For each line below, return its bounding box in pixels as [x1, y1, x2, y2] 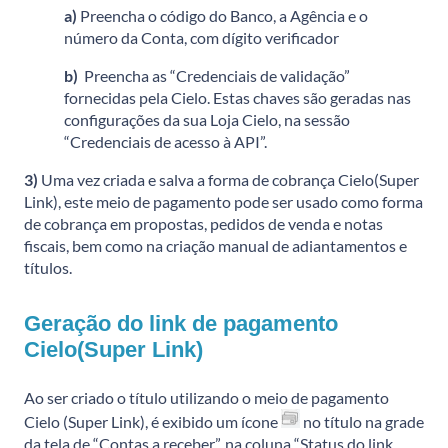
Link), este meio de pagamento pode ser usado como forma [24, 191, 423, 211]
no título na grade [300, 411, 424, 431]
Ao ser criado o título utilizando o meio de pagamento [24, 387, 389, 407]
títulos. [24, 257, 72, 277]
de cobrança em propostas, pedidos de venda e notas [24, 213, 383, 233]
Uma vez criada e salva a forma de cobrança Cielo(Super [38, 169, 419, 189]
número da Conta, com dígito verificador [64, 27, 339, 47]
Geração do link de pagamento [24, 310, 338, 336]
